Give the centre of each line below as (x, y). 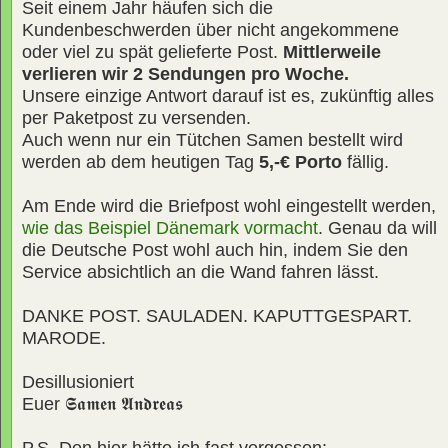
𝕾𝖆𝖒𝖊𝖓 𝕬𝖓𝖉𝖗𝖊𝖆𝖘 (124, 403)
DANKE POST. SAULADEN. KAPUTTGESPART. (217, 315)
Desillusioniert (78, 381)
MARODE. (64, 337)
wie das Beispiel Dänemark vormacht (170, 227)
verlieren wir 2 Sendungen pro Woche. (185, 73)
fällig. (365, 161)
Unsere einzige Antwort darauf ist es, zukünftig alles (228, 95)
